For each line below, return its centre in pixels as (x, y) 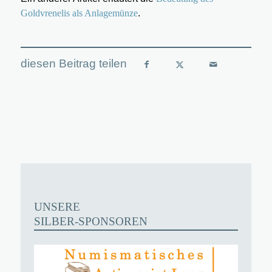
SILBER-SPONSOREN (91, 221)
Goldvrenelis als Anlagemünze (79, 13)
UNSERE (57, 206)
